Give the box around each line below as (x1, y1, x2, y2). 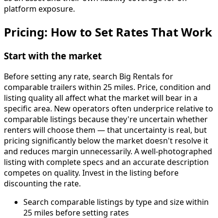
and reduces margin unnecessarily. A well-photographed (4, 145, 212, 157)
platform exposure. (4, 3, 75, 14)
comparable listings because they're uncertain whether (4, 113, 208, 125)
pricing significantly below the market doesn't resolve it (4, 135, 208, 146)
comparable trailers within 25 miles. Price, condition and (4, 81, 211, 92)
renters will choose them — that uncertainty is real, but (4, 124, 207, 135)
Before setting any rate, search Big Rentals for (4, 71, 173, 82)
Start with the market (4, 49, 102, 62)
